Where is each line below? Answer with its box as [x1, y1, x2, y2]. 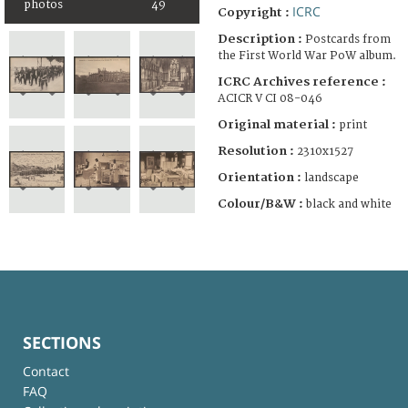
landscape [304, 170, 359, 185]
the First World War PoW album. [218, 48, 396, 63]
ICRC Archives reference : [218, 74, 386, 89]
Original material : [218, 117, 339, 132]
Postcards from [305, 32, 391, 46]
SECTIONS [23, 331, 101, 353]
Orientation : [218, 169, 304, 185]
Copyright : [218, 5, 292, 20]
